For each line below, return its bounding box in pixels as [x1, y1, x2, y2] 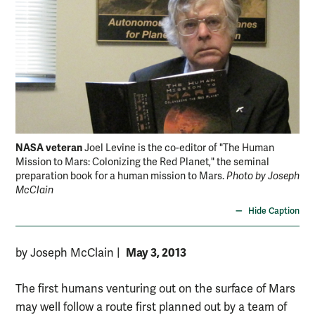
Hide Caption [248, 206, 300, 217]
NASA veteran [15, 141, 82, 155]
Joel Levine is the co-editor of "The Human [84, 142, 274, 155]
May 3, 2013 [126, 245, 186, 261]
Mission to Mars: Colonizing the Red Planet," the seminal [15, 156, 269, 169]
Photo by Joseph [226, 170, 300, 183]
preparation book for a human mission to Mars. [15, 170, 226, 183]
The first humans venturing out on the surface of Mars [15, 282, 295, 297]
